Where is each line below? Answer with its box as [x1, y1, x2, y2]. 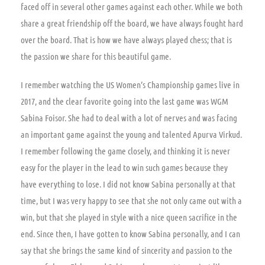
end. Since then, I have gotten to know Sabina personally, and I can [21, 228, 240, 239]
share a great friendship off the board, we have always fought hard [21, 17, 243, 28]
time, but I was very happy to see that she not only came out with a [21, 195, 242, 206]
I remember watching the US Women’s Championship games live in [21, 79, 240, 90]
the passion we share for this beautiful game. [21, 50, 171, 62]
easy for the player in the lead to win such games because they [21, 161, 228, 173]
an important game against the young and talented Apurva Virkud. [21, 128, 242, 140]
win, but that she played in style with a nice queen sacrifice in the [21, 211, 237, 222]
